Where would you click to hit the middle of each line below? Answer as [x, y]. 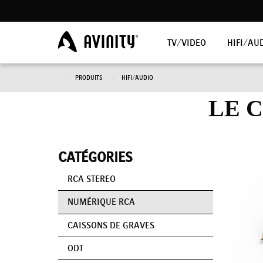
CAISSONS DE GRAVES [111, 225]
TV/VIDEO [187, 42]
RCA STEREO [92, 178]
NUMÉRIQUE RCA [101, 202]
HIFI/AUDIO [137, 77]
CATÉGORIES [95, 157]
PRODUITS [90, 77]
